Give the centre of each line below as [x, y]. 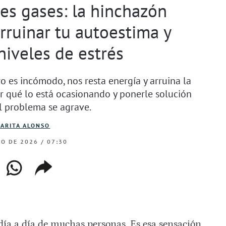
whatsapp [31, 165]
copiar [51, 165]
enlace [51, 179]
